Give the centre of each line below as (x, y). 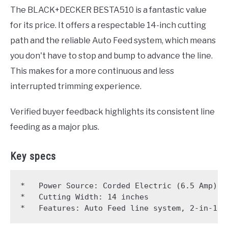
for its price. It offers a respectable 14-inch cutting (108, 25)
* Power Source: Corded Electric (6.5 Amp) (119, 186)
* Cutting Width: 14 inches (84, 197)
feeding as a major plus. (55, 127)
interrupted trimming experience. (76, 87)
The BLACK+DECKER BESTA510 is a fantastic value (108, 10)
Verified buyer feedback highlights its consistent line (112, 112)
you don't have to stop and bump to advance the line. (111, 56)
